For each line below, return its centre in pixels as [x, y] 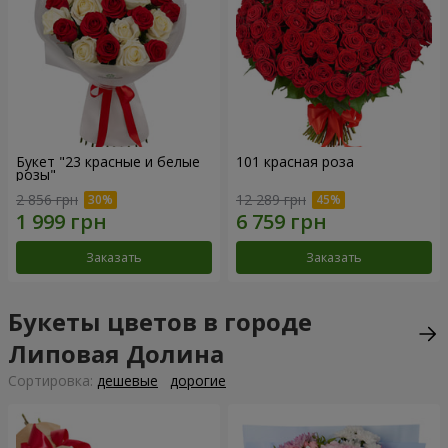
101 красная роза [295, 161]
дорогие [198, 381]
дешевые [127, 381]
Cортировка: [52, 381]
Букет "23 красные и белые [108, 161]
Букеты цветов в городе [160, 322]
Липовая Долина [116, 354]
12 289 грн [271, 200]
